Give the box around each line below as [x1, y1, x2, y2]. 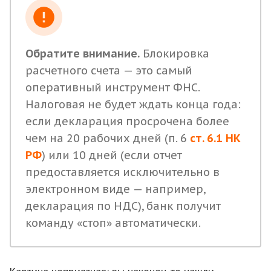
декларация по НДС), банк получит [25, 199, 221, 213]
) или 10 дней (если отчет [42, 148, 182, 162]
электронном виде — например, [25, 182, 205, 196]
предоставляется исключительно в [25, 165, 220, 179]
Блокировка [140, 47, 209, 60]
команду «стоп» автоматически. [25, 216, 201, 230]
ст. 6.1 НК [190, 131, 241, 145]
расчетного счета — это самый [25, 64, 192, 77]
